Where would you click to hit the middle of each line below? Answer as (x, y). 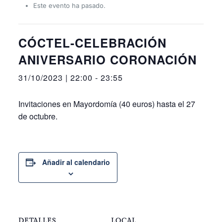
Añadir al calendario (76, 162)
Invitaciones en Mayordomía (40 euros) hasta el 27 (107, 104)
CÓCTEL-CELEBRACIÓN (92, 43)
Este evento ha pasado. (69, 5)
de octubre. (38, 116)
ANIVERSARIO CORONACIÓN (107, 59)
